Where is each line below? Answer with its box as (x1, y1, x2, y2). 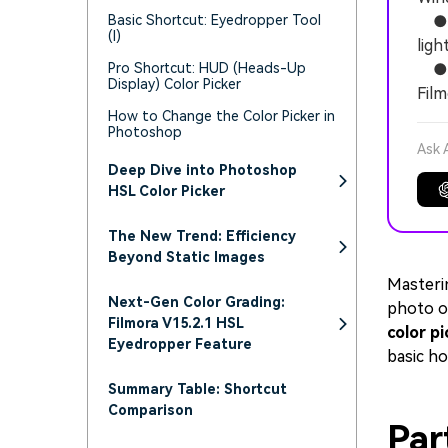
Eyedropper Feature (108, 336, 252, 352)
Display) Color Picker (108, 76, 241, 92)
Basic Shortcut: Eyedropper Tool (108, 12, 321, 28)
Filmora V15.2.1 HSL (108, 315, 243, 331)
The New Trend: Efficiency (108, 228, 296, 244)
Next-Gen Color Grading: (108, 294, 285, 310)
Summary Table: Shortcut (108, 381, 287, 397)
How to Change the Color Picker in (108, 108, 335, 124)
